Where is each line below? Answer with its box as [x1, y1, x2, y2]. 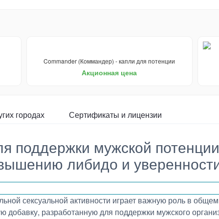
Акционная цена [82, 67, 137, 77]
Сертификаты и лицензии [69, 109, 162, 120]
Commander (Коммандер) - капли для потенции [44, 57, 175, 65]
